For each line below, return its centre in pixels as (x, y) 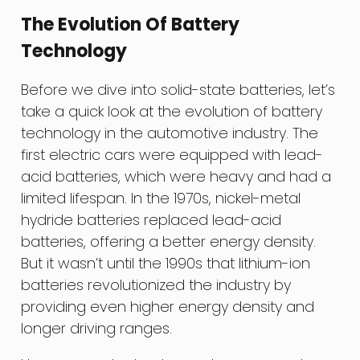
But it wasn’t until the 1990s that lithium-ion (166, 264)
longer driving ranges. (97, 329)
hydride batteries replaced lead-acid (151, 220)
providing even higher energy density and (168, 307)
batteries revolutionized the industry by (156, 285)
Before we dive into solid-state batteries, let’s (178, 90)
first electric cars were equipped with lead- (172, 155)
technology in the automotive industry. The (170, 133)
